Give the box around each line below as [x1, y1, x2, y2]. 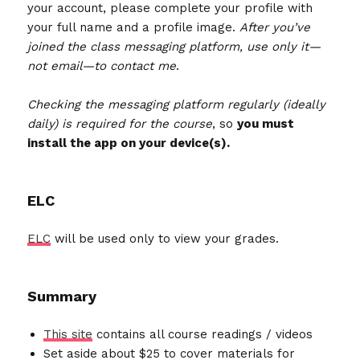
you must [237, 117, 295, 132]
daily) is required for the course [27, 117, 213, 132]
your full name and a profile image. [27, 20, 240, 35]
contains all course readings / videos [92, 327, 313, 342]
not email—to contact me [27, 59, 177, 74]
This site [43, 327, 93, 342]
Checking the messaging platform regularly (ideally [27, 97, 326, 112]
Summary [27, 288, 97, 305]
